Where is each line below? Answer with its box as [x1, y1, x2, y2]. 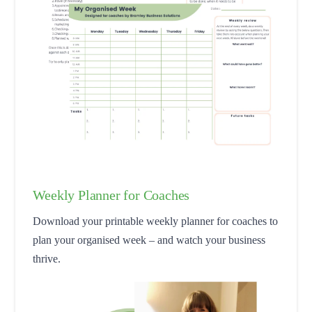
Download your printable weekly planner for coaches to [33, 214, 279, 227]
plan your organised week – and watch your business [33, 233, 266, 246]
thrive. [33, 252, 61, 265]
